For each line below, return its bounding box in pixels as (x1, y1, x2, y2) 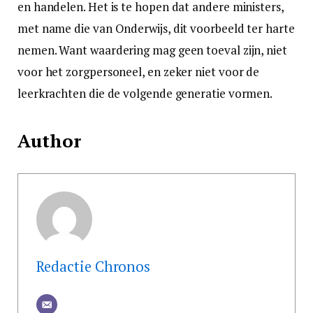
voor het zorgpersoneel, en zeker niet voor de (17, 63, 260, 80)
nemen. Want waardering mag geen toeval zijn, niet (17, 41, 287, 58)
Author (17, 129, 81, 153)
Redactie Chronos (36, 257, 151, 277)
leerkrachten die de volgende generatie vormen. (17, 85, 273, 101)
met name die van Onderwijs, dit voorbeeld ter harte (17, 20, 295, 36)
